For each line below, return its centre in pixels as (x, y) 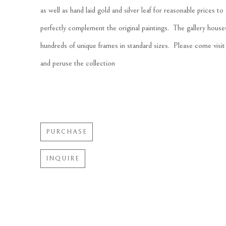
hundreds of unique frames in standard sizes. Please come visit (133, 46)
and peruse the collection (78, 63)
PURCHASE (67, 132)
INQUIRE (63, 159)
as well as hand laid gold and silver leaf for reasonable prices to (132, 10)
